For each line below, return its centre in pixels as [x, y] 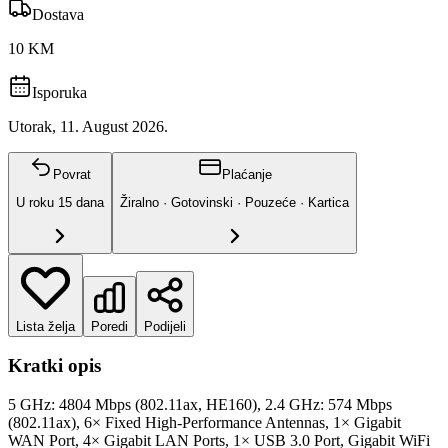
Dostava [58, 14]
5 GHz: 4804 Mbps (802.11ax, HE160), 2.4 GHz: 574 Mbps [200, 404]
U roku [37, 203]
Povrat [72, 174]
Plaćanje [246, 174]
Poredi [109, 326]
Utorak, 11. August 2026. [88, 126]
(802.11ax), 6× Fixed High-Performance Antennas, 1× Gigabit [204, 422]
